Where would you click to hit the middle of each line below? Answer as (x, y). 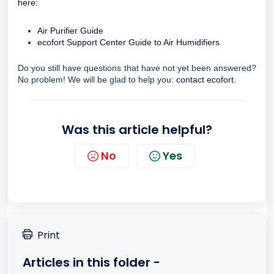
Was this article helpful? (137, 130)
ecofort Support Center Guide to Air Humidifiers (128, 42)
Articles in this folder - (91, 262)
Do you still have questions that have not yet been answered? (137, 68)
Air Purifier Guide (70, 31)
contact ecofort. (206, 80)
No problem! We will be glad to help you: (96, 80)
